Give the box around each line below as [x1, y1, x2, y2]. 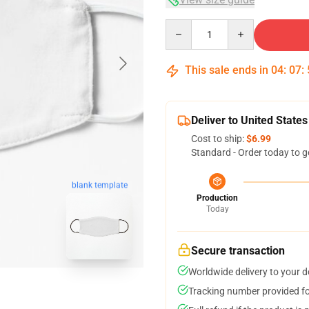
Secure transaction [191, 244, 285, 257]
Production [197, 193, 238, 203]
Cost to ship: [191, 133, 246, 144]
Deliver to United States [191, 114, 308, 127]
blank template [71, 180, 128, 190]
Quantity [165, 20, 203, 31]
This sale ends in [182, 63, 271, 77]
